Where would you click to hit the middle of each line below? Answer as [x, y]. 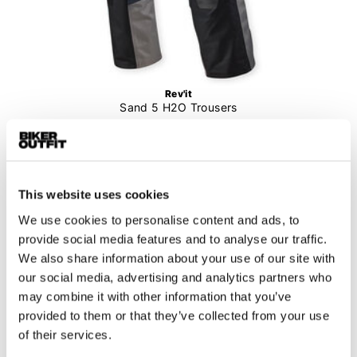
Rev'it [178, 93]
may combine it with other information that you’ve [155, 296]
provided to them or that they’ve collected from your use [174, 315]
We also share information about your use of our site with [177, 258]
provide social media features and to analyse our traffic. [173, 239]
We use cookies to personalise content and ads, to [159, 220]
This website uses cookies [94, 194]
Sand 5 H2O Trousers [178, 107]
